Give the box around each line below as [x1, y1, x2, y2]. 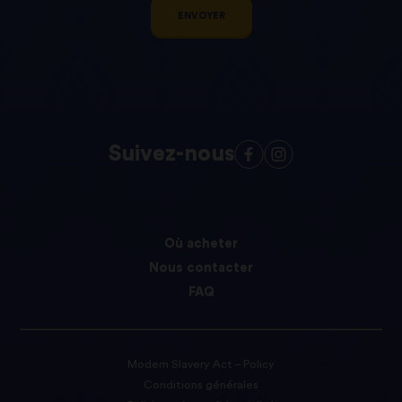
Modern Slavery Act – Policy [127, 358, 275, 370]
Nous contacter [149, 260, 253, 275]
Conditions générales [144, 379, 258, 390]
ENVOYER [177, 11, 225, 22]
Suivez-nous [109, 142, 234, 165]
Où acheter [164, 236, 238, 250]
